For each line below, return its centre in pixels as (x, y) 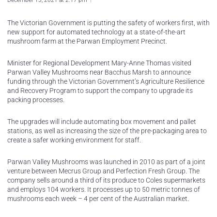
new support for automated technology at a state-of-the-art (96, 32)
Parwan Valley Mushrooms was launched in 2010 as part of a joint (106, 162)
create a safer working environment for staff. (74, 140)
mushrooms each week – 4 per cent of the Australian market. (98, 199)
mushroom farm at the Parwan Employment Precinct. (87, 41)
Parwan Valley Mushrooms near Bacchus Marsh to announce (99, 72)
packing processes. (36, 100)
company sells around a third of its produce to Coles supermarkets (106, 180)
